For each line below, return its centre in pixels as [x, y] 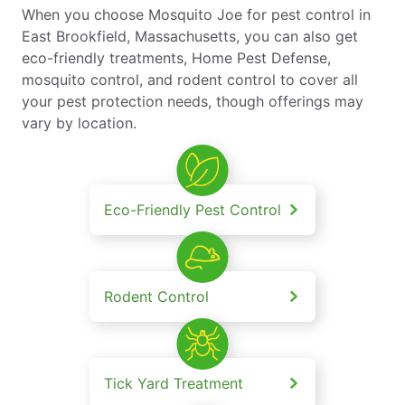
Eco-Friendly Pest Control [193, 209]
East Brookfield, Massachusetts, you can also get [190, 36]
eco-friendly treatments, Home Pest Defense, [176, 57]
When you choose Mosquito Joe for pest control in [196, 14]
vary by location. [79, 122]
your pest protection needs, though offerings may [193, 101]
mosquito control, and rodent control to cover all [190, 79]
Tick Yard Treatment [174, 383]
